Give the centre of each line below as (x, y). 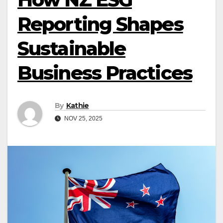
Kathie (77, 106)
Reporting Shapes (100, 24)
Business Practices (105, 73)
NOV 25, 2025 (83, 119)
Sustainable (72, 49)
